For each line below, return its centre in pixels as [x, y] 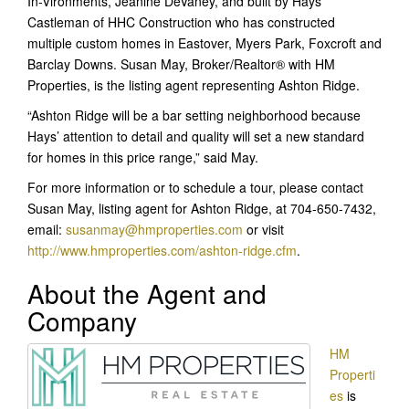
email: [47, 229]
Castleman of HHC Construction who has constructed [181, 21]
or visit [263, 229]
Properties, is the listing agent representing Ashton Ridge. [194, 84]
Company [82, 320]
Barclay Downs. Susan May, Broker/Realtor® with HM [181, 63]
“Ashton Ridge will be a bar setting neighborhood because [194, 115]
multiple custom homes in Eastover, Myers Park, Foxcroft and [204, 42]
